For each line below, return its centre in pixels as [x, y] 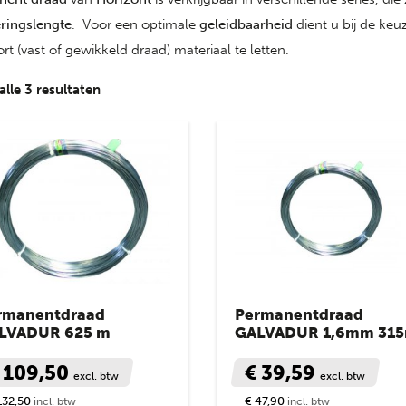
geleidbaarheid [246, 24]
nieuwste [128, 140]
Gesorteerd [135, 89]
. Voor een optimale [135, 24]
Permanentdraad [300, 314]
